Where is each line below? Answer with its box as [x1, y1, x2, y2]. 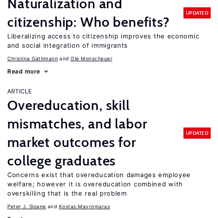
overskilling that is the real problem [7, 189, 127, 197]
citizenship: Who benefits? [7, 14, 170, 30]
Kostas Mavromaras [58, 203, 110, 209]
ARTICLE [7, 88, 32, 95]
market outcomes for [7, 134, 136, 150]
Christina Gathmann [7, 55, 58, 61]
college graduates [7, 152, 116, 169]
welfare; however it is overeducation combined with [7, 180, 183, 188]
